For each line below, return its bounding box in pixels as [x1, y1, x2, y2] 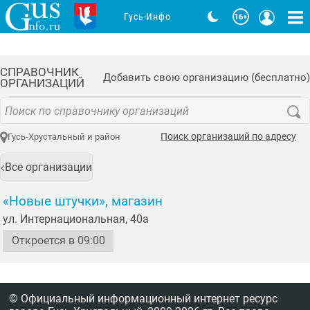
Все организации [5, 160, 93, 174]
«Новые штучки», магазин [3, 193, 163, 209]
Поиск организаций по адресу [161, 131, 296, 143]
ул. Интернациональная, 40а [3, 212, 149, 226]
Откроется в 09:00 [11, 233, 105, 247]
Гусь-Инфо [124, 10, 171, 23]
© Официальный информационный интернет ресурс [8, 291, 277, 305]
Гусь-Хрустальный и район [7, 131, 120, 143]
